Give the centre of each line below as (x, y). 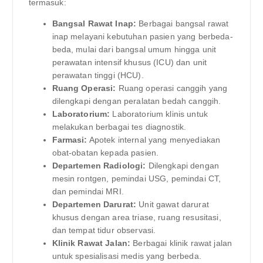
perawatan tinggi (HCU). (98, 75)
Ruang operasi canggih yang (172, 88)
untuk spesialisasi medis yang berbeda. (127, 256)
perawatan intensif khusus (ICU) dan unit (129, 63)
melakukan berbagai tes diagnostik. (119, 127)
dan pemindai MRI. (88, 192)
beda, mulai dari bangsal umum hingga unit (134, 50)
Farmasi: (70, 140)
